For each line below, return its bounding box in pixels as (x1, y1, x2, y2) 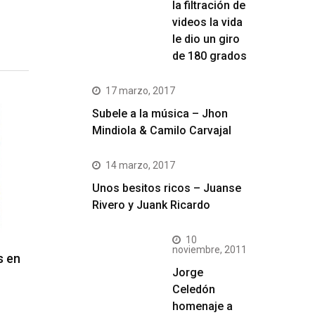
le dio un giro (172, 32, 240, 46)
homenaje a (172, 300, 233, 313)
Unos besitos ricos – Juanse (92, 181, 241, 195)
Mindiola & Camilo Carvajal (92, 124, 231, 137)
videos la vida (172, 15, 243, 29)
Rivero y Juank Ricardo (92, 198, 210, 212)
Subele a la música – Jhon (92, 107, 228, 120)
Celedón (172, 283, 215, 296)
